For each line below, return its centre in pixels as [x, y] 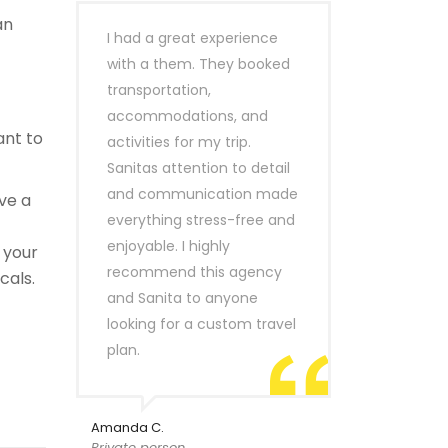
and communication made [202, 194]
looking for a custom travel [201, 324]
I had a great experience [192, 38]
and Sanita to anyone [182, 298]
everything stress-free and [201, 220]
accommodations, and [187, 116]
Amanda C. [127, 427]
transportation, [159, 90]
